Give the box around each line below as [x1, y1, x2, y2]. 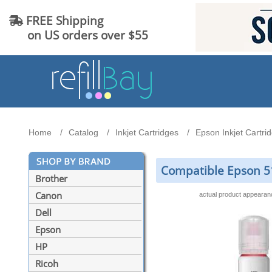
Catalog [69, 127, 98, 138]
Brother [35, 172, 67, 185]
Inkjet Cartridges [115, 127, 178, 138]
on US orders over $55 [9, 27, 148, 42]
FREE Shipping [23, 12, 103, 28]
